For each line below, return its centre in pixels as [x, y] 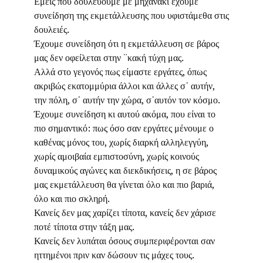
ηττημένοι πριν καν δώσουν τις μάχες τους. [114, 255]
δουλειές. [51, 29]
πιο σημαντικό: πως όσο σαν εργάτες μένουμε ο [124, 128]
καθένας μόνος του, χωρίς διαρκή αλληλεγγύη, [121, 142]
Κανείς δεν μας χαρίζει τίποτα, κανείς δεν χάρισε [125, 213]
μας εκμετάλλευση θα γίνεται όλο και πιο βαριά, [124, 184]
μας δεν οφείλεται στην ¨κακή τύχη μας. [109, 58]
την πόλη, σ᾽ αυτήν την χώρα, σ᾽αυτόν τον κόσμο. [127, 100]
